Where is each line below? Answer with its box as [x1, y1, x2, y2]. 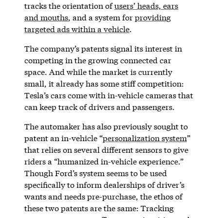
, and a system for [68, 12, 135, 22]
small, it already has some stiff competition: [24, 78, 184, 89]
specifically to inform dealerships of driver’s [24, 179, 184, 190]
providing [134, 12, 171, 22]
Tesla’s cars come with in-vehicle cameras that [24, 90, 193, 100]
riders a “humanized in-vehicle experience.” [24, 156, 183, 166]
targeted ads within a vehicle [24, 23, 129, 34]
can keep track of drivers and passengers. [24, 101, 177, 112]
